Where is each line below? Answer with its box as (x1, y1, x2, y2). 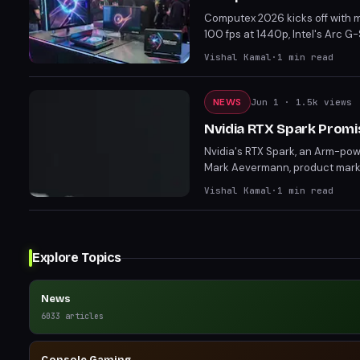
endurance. (204, 193, 262, 207)
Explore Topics (32, 250, 121, 265)
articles (60, 311, 104, 321)
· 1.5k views (278, 96, 352, 108)
